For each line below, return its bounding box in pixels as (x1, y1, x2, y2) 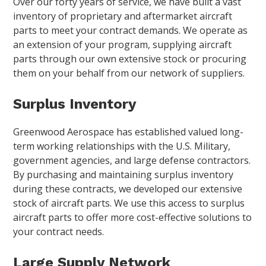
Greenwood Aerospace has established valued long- (13, 125, 244, 139)
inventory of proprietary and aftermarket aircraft (13, 9, 233, 23)
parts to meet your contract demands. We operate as (13, 24, 248, 37)
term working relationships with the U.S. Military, (13, 140, 231, 153)
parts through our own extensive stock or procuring (13, 52, 247, 66)
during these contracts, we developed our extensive (13, 182, 243, 196)
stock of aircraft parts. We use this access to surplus (13, 197, 245, 210)
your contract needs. (13, 225, 104, 239)
